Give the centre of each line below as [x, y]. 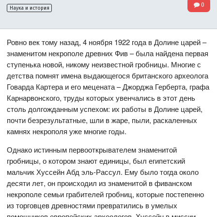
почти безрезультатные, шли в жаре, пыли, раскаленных [102, 120]
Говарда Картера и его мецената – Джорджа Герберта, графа [108, 86]
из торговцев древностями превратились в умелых [92, 205]
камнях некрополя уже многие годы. [67, 131]
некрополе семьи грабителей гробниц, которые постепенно [106, 194]
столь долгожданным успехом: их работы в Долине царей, [105, 108]
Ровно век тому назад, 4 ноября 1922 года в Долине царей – [107, 42]
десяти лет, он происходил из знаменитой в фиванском [100, 183]
